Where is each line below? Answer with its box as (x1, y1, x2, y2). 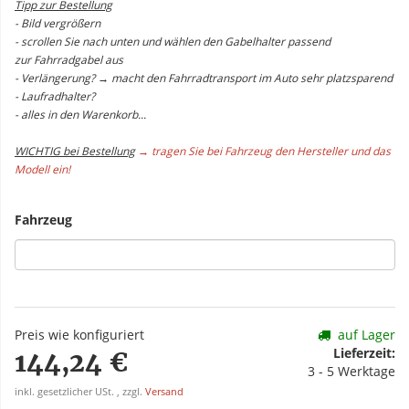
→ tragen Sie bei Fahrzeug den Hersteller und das (138, 143, 391, 160)
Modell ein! (15, 162, 70, 178)
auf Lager (338, 326, 395, 344)
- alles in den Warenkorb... (15, 107, 146, 123)
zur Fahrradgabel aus (15, 52, 123, 68)
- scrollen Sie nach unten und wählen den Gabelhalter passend (15, 34, 330, 50)
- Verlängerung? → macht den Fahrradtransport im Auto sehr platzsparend (15, 70, 393, 87)
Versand (145, 385, 184, 399)
